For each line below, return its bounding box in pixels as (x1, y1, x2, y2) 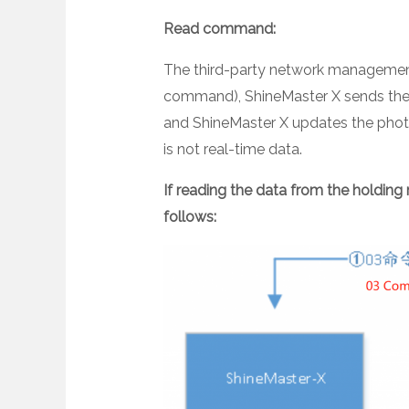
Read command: (163, 20, 276, 38)
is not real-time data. (163, 141, 302, 159)
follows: (163, 208, 216, 226)
